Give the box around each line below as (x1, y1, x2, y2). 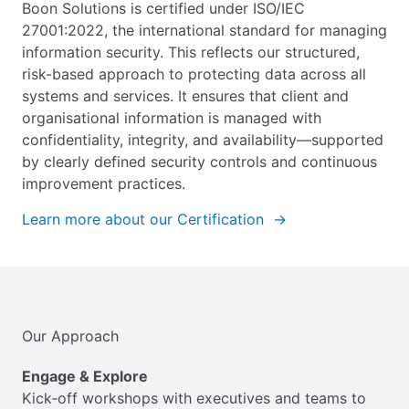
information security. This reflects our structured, (22, 42, 360, 61)
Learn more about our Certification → (22, 209, 287, 228)
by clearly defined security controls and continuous (22, 152, 377, 171)
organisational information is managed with (22, 108, 321, 127)
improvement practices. (22, 173, 185, 193)
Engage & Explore (22, 366, 148, 385)
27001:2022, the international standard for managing (22, 20, 387, 39)
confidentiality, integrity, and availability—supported (22, 130, 383, 149)
